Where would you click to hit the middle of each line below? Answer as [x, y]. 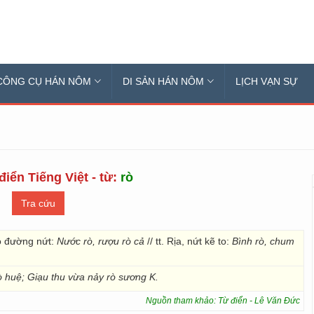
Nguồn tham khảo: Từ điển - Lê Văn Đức [223, 301]
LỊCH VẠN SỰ [267, 81]
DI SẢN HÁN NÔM [163, 81]
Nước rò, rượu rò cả [101, 241]
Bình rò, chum [263, 241]
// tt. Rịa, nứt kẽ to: [188, 241]
